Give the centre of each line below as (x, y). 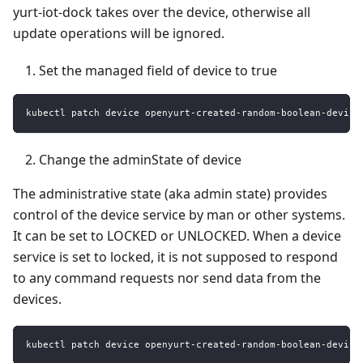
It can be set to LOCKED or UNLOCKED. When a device (177, 235)
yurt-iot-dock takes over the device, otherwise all (162, 12)
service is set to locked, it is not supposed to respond (175, 256)
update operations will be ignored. (119, 33)
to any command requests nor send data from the (167, 278)
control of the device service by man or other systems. (179, 214)
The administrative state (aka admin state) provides (170, 193)
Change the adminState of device (140, 159)
